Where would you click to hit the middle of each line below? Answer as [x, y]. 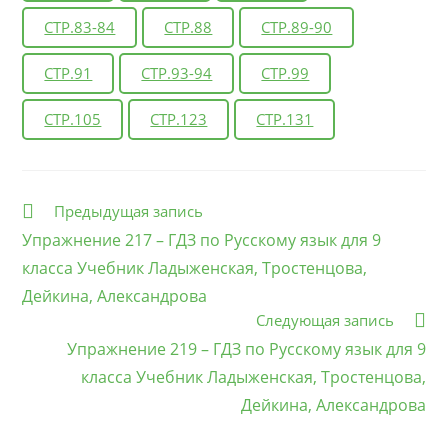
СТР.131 [285, 118]
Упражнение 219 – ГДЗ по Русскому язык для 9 [246, 348]
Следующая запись [324, 319]
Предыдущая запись [129, 210]
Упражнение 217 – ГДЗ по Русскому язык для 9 [202, 239]
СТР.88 [188, 26]
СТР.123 [179, 118]
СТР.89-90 [297, 26]
